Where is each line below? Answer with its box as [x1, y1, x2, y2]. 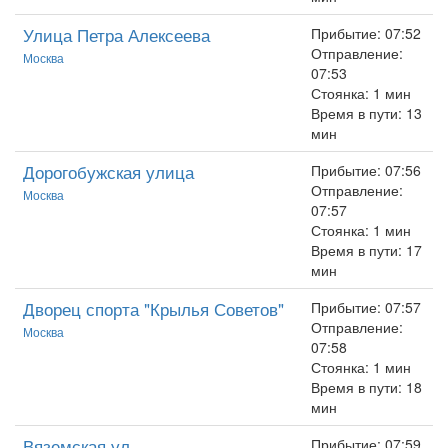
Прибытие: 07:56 [311, 160, 421, 180]
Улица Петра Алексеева [23, 22, 210, 47]
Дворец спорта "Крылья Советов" [23, 296, 284, 321]
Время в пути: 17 [311, 240, 422, 260]
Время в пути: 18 [311, 377, 422, 397]
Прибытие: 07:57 [311, 297, 421, 317]
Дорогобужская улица [23, 159, 194, 184]
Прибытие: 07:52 [311, 23, 421, 43]
